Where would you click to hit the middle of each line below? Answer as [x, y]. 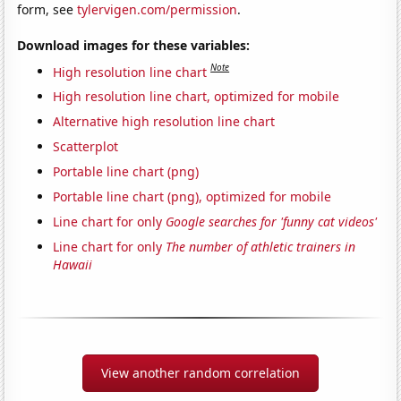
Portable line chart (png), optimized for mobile [192, 197]
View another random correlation [200, 373]
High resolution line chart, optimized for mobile [196, 97]
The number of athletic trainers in [261, 247]
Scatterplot [86, 147]
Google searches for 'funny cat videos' [272, 222]
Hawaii [73, 265]
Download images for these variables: [134, 45]
